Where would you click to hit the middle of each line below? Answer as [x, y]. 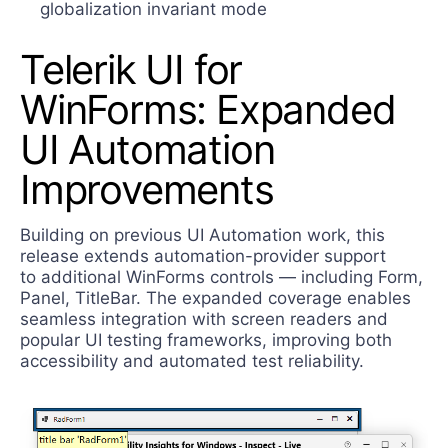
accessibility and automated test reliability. [194, 361]
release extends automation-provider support [203, 256]
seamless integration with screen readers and [204, 319]
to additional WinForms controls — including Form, [221, 277]
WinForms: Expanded [208, 110]
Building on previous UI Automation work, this [202, 235]
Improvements [147, 190]
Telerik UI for [131, 70]
